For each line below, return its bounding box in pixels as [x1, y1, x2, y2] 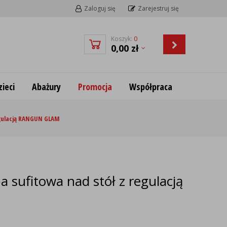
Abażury [31, 80, 61, 93]
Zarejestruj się [138, 4, 179, 13]
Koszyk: [111, 34, 134, 43]
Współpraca [129, 80, 172, 93]
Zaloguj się [84, 4, 116, 13]
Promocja [78, 80, 112, 93]
